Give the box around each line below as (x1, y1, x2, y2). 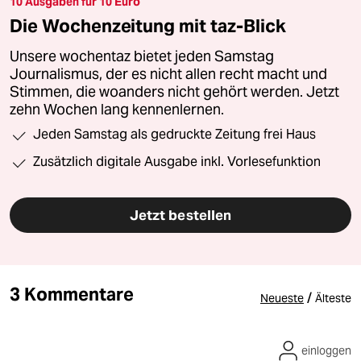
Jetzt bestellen (129, 206, 232, 225)
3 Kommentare (10, 283, 134, 306)
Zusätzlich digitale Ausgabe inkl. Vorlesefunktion (33, 154, 321, 170)
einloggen (301, 343, 351, 359)
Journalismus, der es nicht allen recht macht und (10, 65, 327, 84)
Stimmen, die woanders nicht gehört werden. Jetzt (10, 83, 339, 102)
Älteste (315, 291, 351, 306)
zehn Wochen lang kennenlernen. (10, 101, 224, 119)
